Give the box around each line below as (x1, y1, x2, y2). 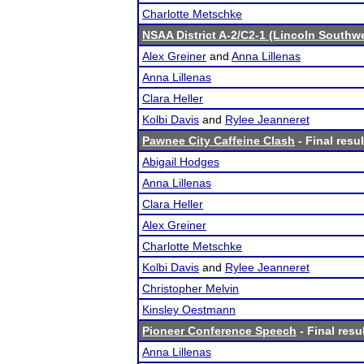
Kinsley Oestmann (142, 303, 236, 316)
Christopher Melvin (142, 282, 239, 295)
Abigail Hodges (142, 155, 219, 168)
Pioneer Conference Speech (142, 324, 297, 337)
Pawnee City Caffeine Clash (142, 134, 295, 147)
